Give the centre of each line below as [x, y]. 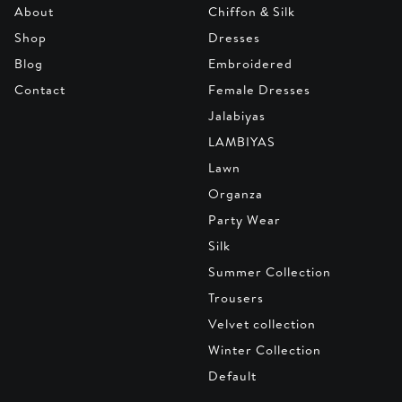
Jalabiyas [237, 115]
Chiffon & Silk [252, 11]
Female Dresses [259, 89]
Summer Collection [270, 271]
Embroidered [250, 63]
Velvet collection [262, 323]
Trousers [236, 297]
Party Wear [245, 219]
